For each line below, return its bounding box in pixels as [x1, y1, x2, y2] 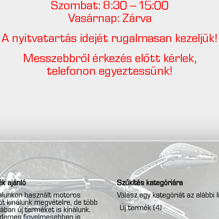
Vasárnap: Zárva [67, 13, 152, 25]
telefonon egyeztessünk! [46, 66, 173, 78]
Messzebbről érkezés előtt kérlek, [22, 53, 197, 66]
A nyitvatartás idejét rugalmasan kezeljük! [1, 33, 218, 45]
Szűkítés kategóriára [117, 179, 183, 188]
